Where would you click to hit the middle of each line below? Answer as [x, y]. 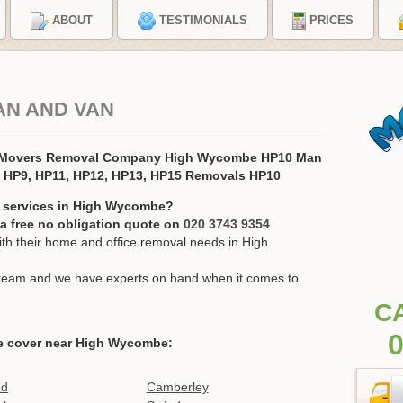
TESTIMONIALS [203, 21]
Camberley [177, 387]
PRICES [331, 21]
